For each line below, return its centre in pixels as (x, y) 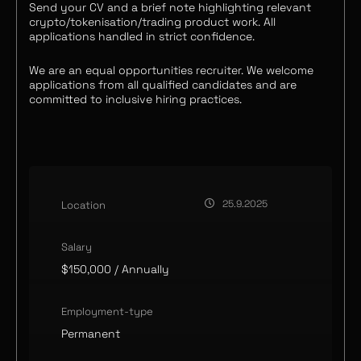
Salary (77, 247)
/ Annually (140, 269)
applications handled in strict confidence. (142, 36)
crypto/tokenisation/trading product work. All (152, 22)
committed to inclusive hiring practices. (135, 99)
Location (83, 205)
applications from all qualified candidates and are (163, 85)
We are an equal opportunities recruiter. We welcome (171, 70)
